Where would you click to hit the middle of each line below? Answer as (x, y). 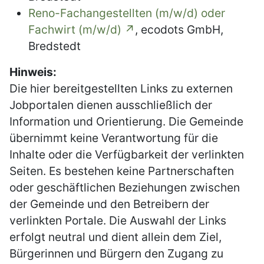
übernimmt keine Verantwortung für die (114, 138)
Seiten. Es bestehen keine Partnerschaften (122, 171)
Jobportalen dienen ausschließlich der (111, 105)
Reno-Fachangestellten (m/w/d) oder (127, 13)
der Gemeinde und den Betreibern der (109, 204)
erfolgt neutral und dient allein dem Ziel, (115, 237)
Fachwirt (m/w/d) (75, 30)
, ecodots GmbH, (179, 30)
